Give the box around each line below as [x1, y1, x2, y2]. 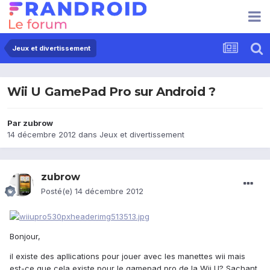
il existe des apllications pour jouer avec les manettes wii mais [10, 251, 245, 261]
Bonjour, [10, 231, 40, 241]
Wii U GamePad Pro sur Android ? [7, 84, 216, 99]
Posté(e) [41, 186, 75, 196]
